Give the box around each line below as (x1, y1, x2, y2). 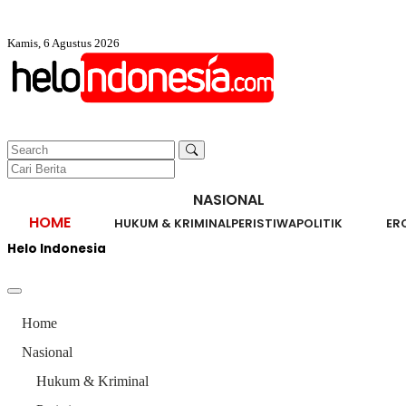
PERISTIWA (231, 215, 296, 231)
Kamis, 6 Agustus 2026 (7, 36, 120, 50)
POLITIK (296, 215, 343, 231)
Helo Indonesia (7, 240, 106, 258)
